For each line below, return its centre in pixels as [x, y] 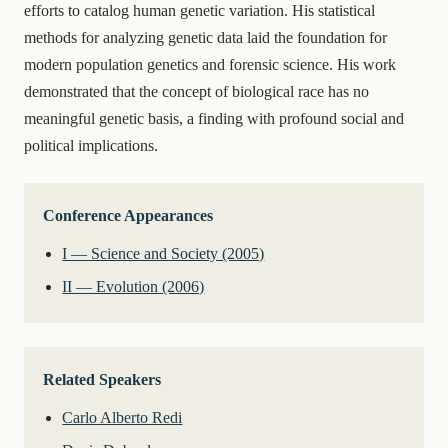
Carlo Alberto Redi [122, 418]
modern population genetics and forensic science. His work [210, 64]
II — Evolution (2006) [133, 287]
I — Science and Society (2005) [163, 253]
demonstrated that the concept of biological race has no [196, 91]
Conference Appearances [128, 215]
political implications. [91, 145]
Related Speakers [102, 379]
